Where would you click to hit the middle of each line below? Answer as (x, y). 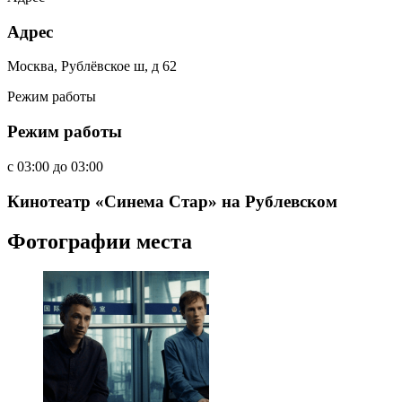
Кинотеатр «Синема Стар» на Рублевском (172, 201)
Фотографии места (100, 241)
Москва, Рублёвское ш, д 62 (92, 66)
